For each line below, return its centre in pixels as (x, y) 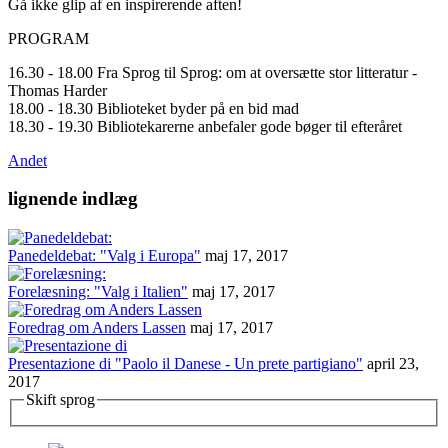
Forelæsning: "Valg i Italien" (98, 292)
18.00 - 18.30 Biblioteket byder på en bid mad (153, 108)
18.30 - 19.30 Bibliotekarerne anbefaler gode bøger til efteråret (205, 126)
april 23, (393, 364)
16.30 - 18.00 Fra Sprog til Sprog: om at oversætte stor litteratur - (212, 72)
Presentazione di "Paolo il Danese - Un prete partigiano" (185, 364)
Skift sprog (60, 400)
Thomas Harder (57, 90)
